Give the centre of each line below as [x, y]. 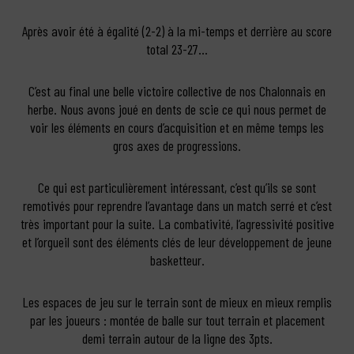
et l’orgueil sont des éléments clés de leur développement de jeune [177, 241]
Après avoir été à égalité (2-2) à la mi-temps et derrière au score [177, 30]
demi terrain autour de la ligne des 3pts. [177, 338]
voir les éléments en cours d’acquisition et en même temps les [177, 127]
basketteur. [177, 260]
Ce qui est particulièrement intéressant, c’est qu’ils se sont [177, 187]
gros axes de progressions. [177, 145]
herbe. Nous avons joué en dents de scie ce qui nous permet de [177, 109]
